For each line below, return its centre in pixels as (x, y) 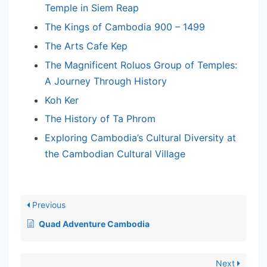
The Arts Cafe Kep (86, 46)
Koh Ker (62, 100)
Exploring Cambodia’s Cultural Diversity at (140, 138)
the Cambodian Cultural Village (115, 154)
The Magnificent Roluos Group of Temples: (141, 65)
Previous (48, 204)
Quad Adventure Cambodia (94, 223)
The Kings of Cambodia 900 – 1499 (125, 27)
